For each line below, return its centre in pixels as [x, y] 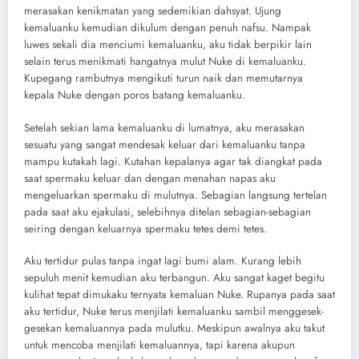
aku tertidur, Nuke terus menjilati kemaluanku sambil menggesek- [174, 311]
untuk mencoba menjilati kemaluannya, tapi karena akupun [159, 345]
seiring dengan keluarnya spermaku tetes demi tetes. [145, 228]
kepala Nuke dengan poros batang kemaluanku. [135, 95]
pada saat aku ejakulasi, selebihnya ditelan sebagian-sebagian [167, 212]
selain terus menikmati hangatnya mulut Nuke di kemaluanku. [165, 62]
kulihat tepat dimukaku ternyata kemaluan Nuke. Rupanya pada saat [179, 294]
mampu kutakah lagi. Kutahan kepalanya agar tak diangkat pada [173, 161]
